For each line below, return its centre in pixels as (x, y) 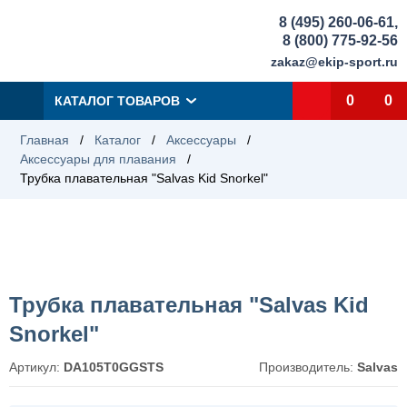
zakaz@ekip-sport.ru (334, 61)
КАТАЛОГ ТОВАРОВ (117, 101)
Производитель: (308, 367)
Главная (45, 140)
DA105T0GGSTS (114, 367)
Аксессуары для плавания (98, 159)
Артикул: (36, 367)
